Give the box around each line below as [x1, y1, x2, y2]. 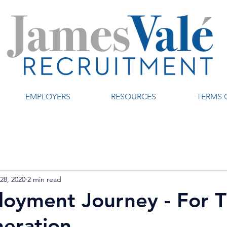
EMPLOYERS [25, 92, 70, 101]
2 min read [27, 174, 61, 184]
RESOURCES [111, 92, 156, 101]
